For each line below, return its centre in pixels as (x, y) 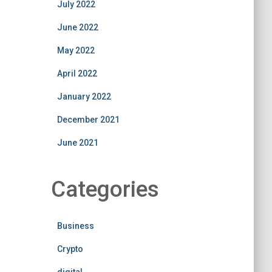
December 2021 (88, 120)
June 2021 (77, 143)
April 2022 (77, 73)
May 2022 (76, 50)
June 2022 (77, 27)
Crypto (70, 249)
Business (75, 226)
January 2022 (84, 97)
